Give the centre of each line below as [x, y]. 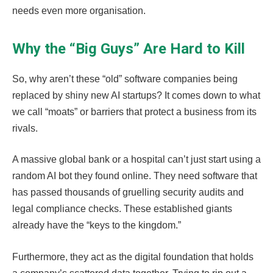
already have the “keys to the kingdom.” [98, 225]
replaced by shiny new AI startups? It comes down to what [136, 95]
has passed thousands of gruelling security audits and [128, 193]
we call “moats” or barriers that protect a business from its [134, 112]
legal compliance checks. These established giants [122, 209]
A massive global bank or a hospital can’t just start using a [136, 160]
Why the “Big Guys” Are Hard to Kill [129, 49]
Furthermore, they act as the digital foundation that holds [133, 257]
